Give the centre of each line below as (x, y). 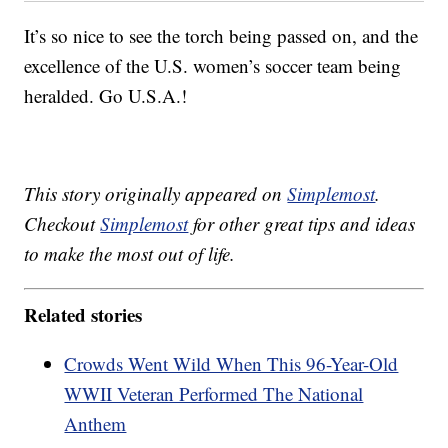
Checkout (62, 224)
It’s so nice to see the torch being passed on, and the (221, 36)
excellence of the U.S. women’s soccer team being (213, 66)
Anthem (95, 423)
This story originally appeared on (156, 194)
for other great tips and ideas (302, 224)
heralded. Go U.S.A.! (106, 96)
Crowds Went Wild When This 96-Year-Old (231, 363)
